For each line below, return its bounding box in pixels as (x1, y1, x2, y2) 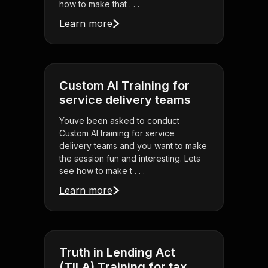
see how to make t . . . (59, 166, 145, 176)
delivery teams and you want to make (59, 141, 207, 151)
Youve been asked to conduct (59, 115, 179, 126)
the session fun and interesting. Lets (59, 153, 200, 164)
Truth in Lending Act (59, 245, 175, 260)
